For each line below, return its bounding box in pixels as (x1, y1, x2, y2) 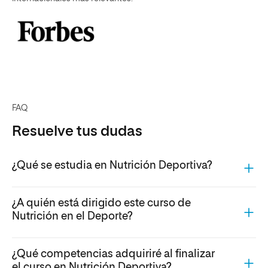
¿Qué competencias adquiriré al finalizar (12, 249, 215, 260)
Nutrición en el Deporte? (12, 211, 132, 223)
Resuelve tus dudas (12, 124, 142, 139)
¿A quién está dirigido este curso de (12, 198, 191, 209)
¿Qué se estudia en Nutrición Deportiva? (12, 160, 212, 172)
